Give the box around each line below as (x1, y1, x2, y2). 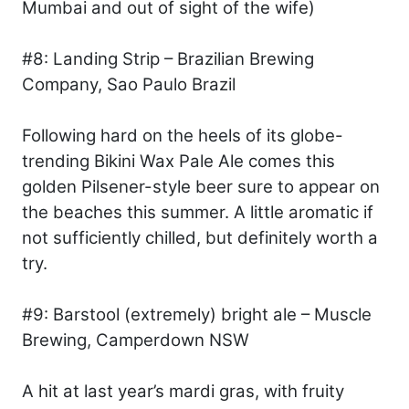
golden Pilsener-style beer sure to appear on (22, 175, 380, 197)
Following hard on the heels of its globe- (22, 124, 343, 146)
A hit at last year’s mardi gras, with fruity (22, 380, 344, 402)
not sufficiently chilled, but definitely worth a (22, 226, 378, 248)
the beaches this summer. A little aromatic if (22, 201, 373, 223)
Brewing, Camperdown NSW (22, 329, 249, 351)
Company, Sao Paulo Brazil (22, 73, 236, 95)
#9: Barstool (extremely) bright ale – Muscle (22, 303, 372, 325)
